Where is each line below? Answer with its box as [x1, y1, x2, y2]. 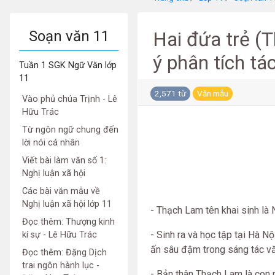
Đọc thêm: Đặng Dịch [22, 247, 107, 258]
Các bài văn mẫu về [22, 186, 100, 196]
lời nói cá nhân [22, 137, 80, 148]
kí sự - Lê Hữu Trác [22, 230, 97, 240]
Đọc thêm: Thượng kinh [22, 217, 115, 227]
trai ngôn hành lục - [22, 260, 99, 271]
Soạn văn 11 [28, 28, 109, 45]
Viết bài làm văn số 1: [22, 155, 106, 166]
